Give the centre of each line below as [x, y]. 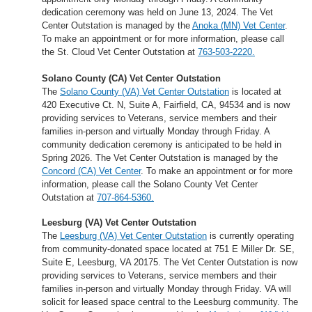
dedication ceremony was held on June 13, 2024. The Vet [157, 13]
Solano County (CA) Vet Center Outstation [131, 79]
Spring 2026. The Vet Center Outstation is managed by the [160, 158]
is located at [255, 92]
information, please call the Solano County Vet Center [150, 185]
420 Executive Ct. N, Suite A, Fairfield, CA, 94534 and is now [166, 105]
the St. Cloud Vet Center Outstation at [120, 52]
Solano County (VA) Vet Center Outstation [145, 92]
